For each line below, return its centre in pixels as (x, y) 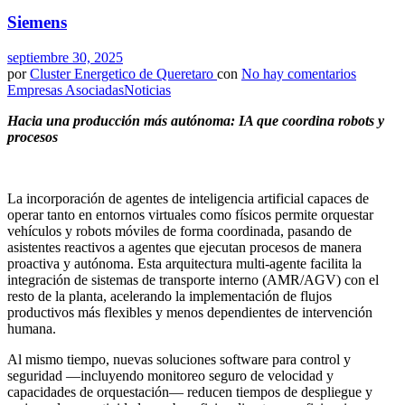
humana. (32, 328)
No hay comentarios (299, 73)
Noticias (147, 89)
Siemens (37, 23)
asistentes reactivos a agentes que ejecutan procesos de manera (184, 247)
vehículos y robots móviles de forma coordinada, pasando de (179, 231)
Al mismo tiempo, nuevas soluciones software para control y (179, 359)
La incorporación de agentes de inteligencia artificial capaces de (188, 198)
